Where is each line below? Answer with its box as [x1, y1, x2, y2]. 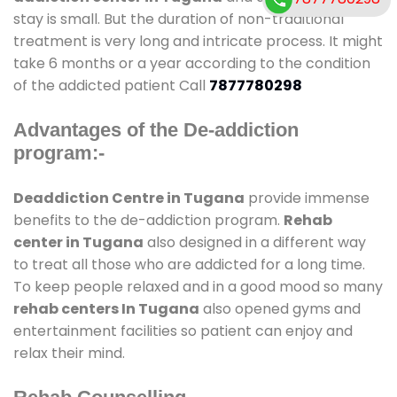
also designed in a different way [144, 231, 366, 253]
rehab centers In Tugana [13, 298, 199, 319]
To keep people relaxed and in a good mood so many [13, 276, 383, 297]
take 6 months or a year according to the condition [13, 52, 370, 74]
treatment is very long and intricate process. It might [13, 30, 383, 51]
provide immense [245, 187, 370, 208]
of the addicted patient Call [13, 74, 209, 96]
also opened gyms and [199, 298, 361, 319]
